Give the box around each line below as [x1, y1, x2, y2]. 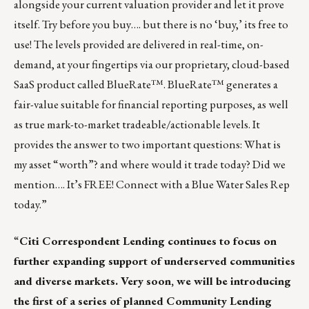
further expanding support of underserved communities [14, 253, 295, 269]
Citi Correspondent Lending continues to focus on [19, 233, 277, 249]
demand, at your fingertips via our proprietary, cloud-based [14, 57, 290, 72]
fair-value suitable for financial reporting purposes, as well [14, 97, 288, 112]
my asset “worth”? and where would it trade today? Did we [14, 157, 286, 172]
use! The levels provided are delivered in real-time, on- [14, 37, 263, 52]
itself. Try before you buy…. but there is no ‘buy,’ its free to [14, 17, 288, 32]
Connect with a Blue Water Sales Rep [116, 177, 290, 192]
